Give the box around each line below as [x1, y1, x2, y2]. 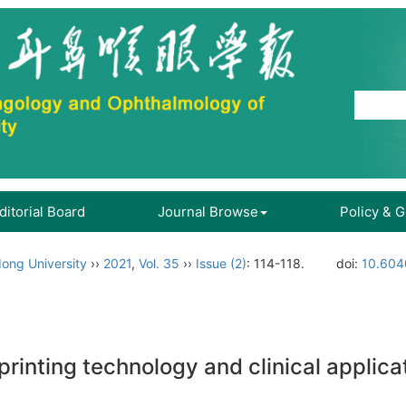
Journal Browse [158, 203, 258, 220]
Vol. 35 [139, 256, 179, 271]
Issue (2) [196, 256, 246, 271]
